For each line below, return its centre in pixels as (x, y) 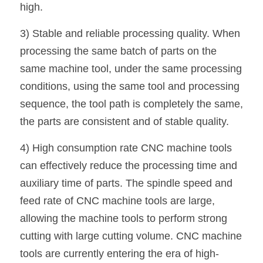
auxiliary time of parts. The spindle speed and (126, 183)
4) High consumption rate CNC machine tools (126, 148)
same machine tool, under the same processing (131, 69)
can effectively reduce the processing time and (129, 166)
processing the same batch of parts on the (118, 51)
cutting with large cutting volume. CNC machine (131, 236)
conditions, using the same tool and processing (130, 86)
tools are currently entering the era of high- (119, 254)
